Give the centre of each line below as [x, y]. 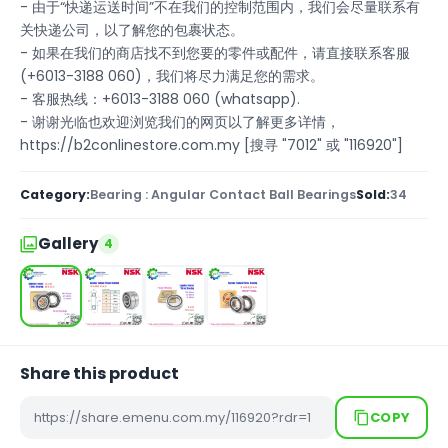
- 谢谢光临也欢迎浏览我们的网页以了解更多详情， [180, 122]
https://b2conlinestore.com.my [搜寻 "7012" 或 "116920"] [211, 145]
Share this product [99, 374]
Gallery [68, 244]
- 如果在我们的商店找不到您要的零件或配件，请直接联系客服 [215, 53]
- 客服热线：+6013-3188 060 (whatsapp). [160, 99]
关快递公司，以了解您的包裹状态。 [132, 30]
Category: [55, 195]
